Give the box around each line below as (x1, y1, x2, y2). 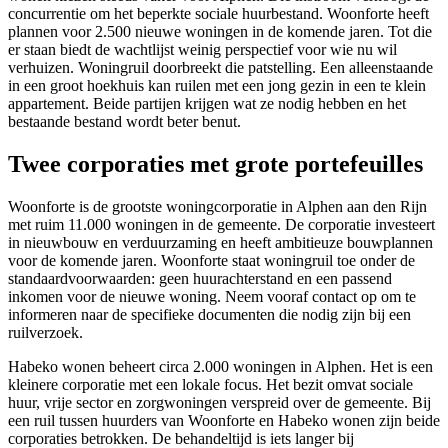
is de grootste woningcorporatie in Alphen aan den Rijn (75, 198, 427, 216)
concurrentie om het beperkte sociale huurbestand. (8, 5, 327, 23)
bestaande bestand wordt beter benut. (8, 113, 241, 131)
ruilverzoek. (8, 324, 83, 342)
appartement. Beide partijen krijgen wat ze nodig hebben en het (8, 95, 406, 113)
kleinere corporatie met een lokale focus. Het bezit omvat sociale (8, 376, 413, 394)
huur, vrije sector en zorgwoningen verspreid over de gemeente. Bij (8, 394, 431, 412)
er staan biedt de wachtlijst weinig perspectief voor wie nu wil (8, 41, 397, 59)
